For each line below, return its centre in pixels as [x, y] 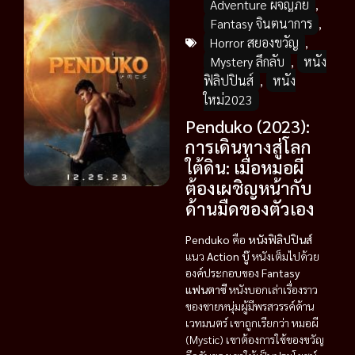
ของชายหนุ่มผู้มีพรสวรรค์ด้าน [250, 306]
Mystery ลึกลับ [247, 61]
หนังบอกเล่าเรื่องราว [272, 289]
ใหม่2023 [228, 99]
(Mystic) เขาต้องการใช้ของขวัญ [255, 339]
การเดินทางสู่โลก [248, 147]
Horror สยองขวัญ [254, 42]
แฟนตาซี [206, 289]
